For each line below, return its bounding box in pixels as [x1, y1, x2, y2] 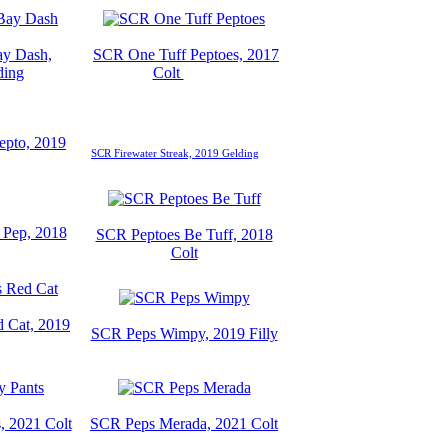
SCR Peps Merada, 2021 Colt [90, 414, 278, 432]
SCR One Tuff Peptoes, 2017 [93, 45, 279, 63]
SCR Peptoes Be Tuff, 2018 [95, 225, 273, 243]
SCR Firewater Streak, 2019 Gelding [91, 148, 259, 159]
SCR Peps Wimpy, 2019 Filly [90, 324, 278, 342]
